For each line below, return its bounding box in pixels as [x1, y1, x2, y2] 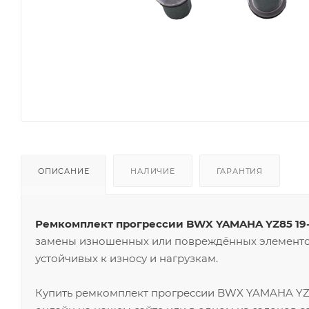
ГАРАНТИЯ [216, 166, 263, 176]
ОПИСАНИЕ [38, 166, 90, 176]
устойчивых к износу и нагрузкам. [35, 251, 218, 265]
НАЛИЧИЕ [130, 166, 175, 176]
